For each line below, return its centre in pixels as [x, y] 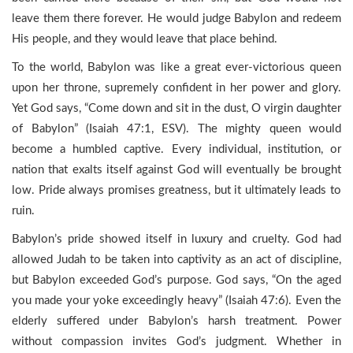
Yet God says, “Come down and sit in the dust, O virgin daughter [176, 108]
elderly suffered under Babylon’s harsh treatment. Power [176, 321]
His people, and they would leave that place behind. [145, 39]
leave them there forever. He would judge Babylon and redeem [176, 19]
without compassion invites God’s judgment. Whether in [176, 342]
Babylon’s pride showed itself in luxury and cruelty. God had [176, 239]
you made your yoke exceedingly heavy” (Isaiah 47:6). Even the [176, 301]
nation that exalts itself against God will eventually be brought [176, 170]
